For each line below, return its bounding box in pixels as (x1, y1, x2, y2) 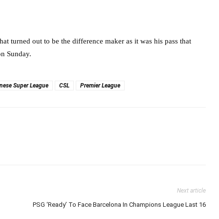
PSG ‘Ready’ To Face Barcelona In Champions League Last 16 (33, 201, 206, 209)
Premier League (80, 82, 120, 89)
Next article (177, 187, 206, 195)
